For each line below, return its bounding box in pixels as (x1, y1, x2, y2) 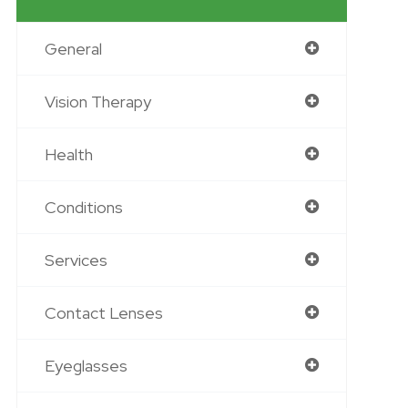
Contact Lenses (44, 302, 163, 323)
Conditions (44, 197, 123, 218)
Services (44, 250, 107, 270)
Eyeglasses (44, 355, 127, 376)
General (44, 38, 102, 59)
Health (44, 144, 93, 165)
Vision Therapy (44, 91, 151, 112)
